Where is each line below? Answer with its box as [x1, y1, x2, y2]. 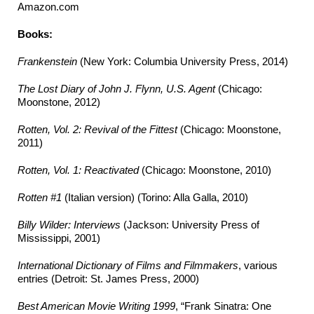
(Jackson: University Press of [121, 219, 259, 231]
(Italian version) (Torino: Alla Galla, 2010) [62, 191, 248, 204]
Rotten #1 [18, 191, 62, 204]
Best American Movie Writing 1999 [18, 300, 175, 313]
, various [238, 259, 278, 272]
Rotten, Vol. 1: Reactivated [18, 164, 139, 177]
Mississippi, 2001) [18, 232, 100, 245]
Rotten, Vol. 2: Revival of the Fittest [18, 123, 177, 136]
